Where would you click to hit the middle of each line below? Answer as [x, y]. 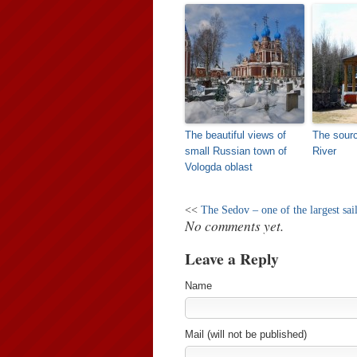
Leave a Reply [232, 259]
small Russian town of [236, 151]
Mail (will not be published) [246, 334]
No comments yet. [234, 226]
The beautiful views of [235, 135]
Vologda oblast [219, 167]
